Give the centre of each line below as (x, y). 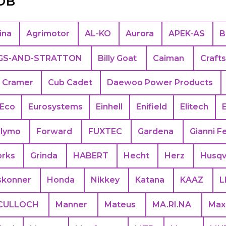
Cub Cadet (70, 82)
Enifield (151, 107)
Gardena (156, 131)
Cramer (18, 82)
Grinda (44, 156)
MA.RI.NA (172, 204)
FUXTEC (105, 131)
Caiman (169, 58)
